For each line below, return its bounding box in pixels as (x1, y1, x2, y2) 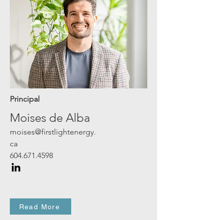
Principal (10, 94, 40, 104)
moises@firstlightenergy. (10, 127, 96, 137)
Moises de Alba (10, 110, 90, 125)
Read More (19, 202, 60, 211)
